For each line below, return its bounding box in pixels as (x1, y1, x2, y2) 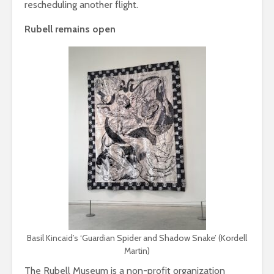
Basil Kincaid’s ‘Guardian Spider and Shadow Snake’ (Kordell (27, 232, 247, 243)
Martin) (124, 245, 150, 256)
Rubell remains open (24, 23, 116, 35)
